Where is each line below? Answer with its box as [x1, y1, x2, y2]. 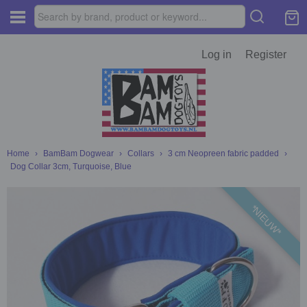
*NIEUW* [248, 202, 284, 238]
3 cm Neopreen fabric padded [168, 149, 279, 158]
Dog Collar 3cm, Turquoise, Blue [10, 162, 132, 171]
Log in [201, 49, 232, 60]
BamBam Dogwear [43, 149, 114, 158]
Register [245, 49, 286, 60]
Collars [127, 149, 154, 158]
